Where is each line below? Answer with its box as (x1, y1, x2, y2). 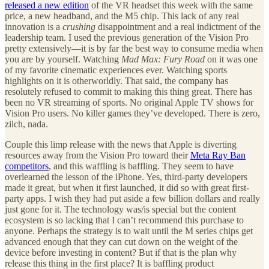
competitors (5, 160, 49, 171)
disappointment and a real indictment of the (95, 21, 261, 32)
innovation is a (5, 21, 62, 32)
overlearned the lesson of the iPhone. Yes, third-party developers (5, 171, 247, 182)
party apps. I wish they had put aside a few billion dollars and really (5, 193, 260, 204)
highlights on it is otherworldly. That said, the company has (5, 75, 228, 86)
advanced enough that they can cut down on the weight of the (5, 236, 238, 247)
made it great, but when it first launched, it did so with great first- (5, 182, 249, 193)
